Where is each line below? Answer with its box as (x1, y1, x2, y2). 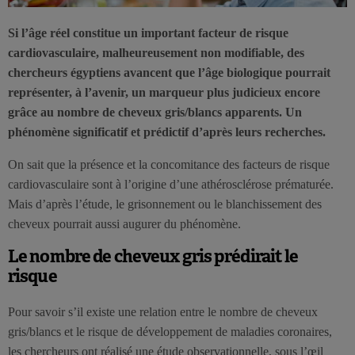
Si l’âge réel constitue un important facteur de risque (8, 25, 288, 40)
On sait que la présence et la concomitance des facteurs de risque (8, 157, 330, 171)
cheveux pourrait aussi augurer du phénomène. (8, 216, 241, 231)
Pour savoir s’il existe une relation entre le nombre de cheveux (8, 304, 318, 319)
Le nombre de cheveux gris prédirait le (8, 244, 299, 267)
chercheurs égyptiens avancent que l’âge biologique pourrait (8, 65, 330, 79)
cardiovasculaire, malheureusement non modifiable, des (8, 45, 304, 59)
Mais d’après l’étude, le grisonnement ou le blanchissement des (8, 197, 322, 211)
